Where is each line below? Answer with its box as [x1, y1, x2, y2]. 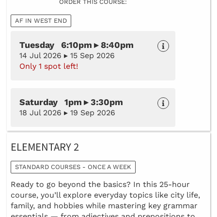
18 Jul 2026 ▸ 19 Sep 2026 [19, 108, 115, 117]
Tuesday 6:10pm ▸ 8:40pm [19, 39, 134, 50]
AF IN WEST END [15, 16, 67, 24]
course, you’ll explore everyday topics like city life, [11, 190, 200, 200]
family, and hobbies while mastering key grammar [11, 201, 198, 210]
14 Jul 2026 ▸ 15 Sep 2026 [19, 50, 115, 60]
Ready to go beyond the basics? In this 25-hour [11, 179, 190, 189]
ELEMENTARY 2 [11, 139, 79, 155]
